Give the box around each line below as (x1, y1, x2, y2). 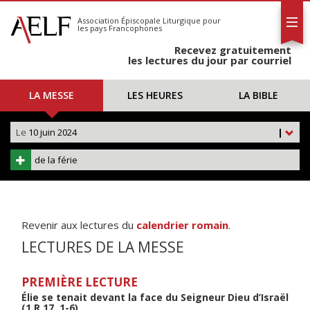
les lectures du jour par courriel (128, 53, 291, 67)
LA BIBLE (238, 89, 278, 102)
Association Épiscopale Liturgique (77, 15, 201, 26)
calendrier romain (136, 218, 228, 232)
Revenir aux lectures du (21, 218, 136, 232)
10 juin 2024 (26, 126, 77, 138)
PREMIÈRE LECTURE (21, 274, 138, 290)
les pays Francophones (77, 23, 162, 33)
